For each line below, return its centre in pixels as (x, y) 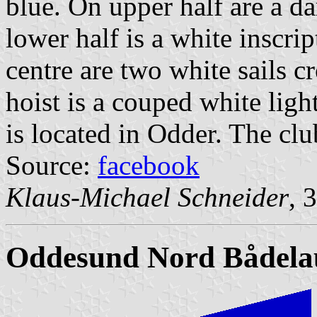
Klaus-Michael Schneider (147, 197)
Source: (52, 166)
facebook (149, 166)
